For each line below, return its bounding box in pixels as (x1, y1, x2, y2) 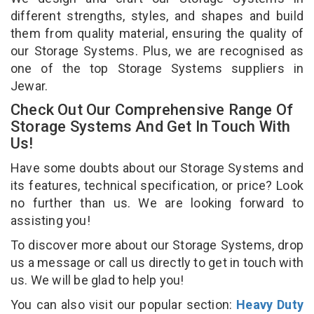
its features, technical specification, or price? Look (11, 177, 303, 193)
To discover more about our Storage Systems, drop (11, 237, 303, 252)
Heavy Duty (236, 296, 303, 312)
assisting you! (11, 212, 93, 228)
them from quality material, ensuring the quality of (11, 25, 303, 41)
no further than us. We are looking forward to (11, 195, 303, 210)
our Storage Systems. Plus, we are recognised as (11, 43, 303, 58)
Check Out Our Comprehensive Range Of (11, 100, 294, 118)
